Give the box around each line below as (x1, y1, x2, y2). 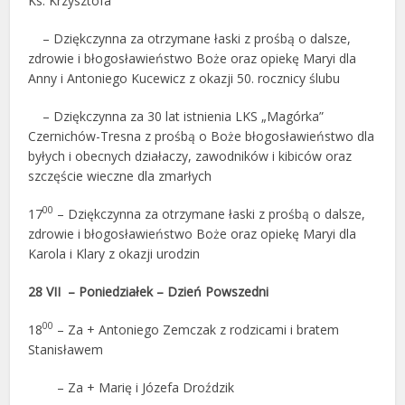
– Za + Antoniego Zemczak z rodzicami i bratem (53, 321, 340, 338)
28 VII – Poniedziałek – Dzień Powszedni (28, 283, 269, 300)
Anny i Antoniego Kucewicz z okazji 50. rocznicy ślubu (28, 70, 341, 87)
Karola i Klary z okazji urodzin (28, 245, 201, 262)
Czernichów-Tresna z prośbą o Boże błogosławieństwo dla (28, 127, 375, 145)
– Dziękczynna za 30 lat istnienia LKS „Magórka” (28, 108, 325, 125)
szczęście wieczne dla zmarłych (28, 167, 212, 184)
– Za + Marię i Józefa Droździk (28, 379, 235, 396)
